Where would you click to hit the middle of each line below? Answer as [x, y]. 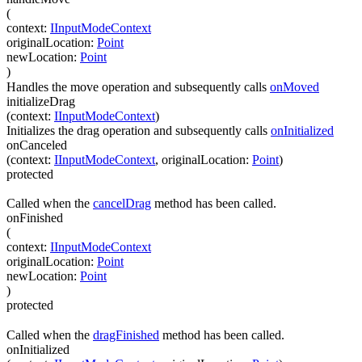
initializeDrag [41, 101]
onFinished [35, 218]
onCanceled [37, 145]
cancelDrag [122, 204]
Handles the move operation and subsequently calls [138, 86]
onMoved [295, 86]
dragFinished [126, 335]
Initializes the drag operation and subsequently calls [139, 130]
